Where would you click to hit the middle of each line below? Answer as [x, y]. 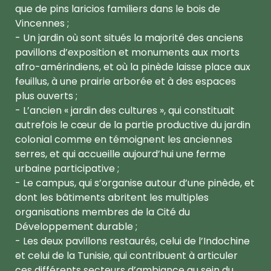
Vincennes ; [42, 23]
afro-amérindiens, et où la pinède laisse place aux [133, 67]
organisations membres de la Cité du [103, 212]
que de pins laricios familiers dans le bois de [118, 8]
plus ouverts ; [46, 96]
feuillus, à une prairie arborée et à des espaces [126, 81]
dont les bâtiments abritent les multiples [112, 197]
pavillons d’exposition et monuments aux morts [127, 52]
